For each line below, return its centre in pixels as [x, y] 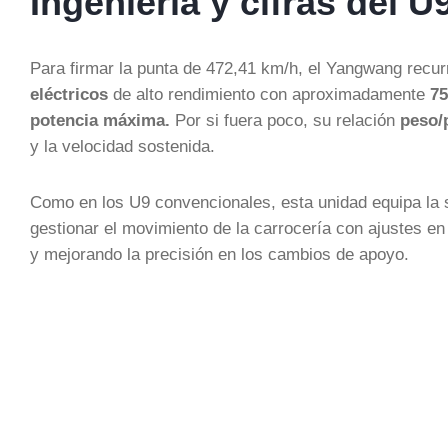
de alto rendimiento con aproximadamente [269, 94]
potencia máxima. [102, 120]
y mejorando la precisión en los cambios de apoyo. [219, 254]
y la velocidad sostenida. [122, 146]
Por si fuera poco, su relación [287, 120]
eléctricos [69, 94]
